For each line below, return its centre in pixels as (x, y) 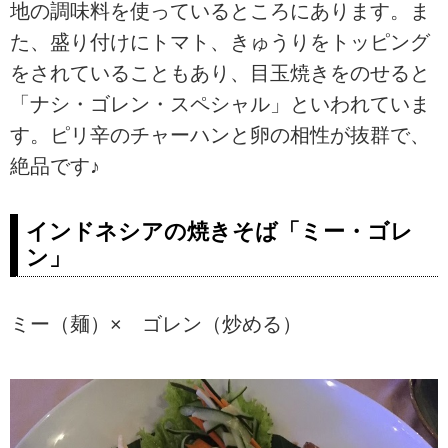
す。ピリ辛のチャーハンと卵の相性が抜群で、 (220, 135)
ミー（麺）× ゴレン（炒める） (156, 323)
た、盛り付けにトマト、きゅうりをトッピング (220, 42)
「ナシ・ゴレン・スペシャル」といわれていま (220, 104)
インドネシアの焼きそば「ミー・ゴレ (219, 232)
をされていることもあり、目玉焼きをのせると (220, 73)
